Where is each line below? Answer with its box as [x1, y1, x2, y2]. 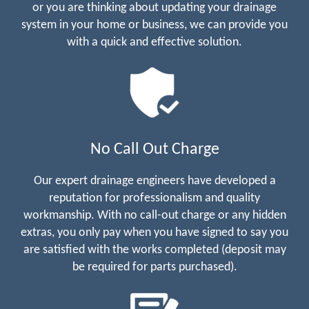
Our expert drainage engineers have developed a [33, 174, 276, 188]
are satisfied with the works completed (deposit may [23, 243, 286, 257]
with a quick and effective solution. [67, 35, 242, 49]
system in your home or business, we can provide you [21, 18, 288, 32]
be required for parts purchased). [72, 260, 237, 274]
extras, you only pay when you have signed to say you [21, 226, 288, 239]
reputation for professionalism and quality [49, 191, 260, 205]
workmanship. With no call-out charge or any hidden [23, 208, 286, 222]
